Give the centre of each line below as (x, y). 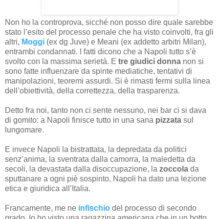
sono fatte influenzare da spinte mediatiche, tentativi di (99, 71)
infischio (94, 208)
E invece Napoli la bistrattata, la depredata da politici (96, 149)
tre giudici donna (150, 61)
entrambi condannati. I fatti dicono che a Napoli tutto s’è (100, 51)
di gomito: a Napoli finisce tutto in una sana (80, 120)
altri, (13, 42)
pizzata (168, 120)
